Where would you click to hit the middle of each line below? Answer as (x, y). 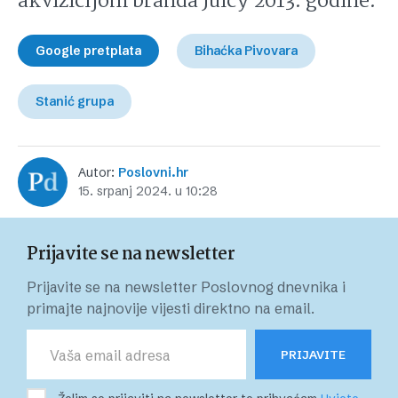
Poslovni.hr (153, 172)
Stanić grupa (75, 101)
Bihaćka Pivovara (246, 51)
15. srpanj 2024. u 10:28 (148, 191)
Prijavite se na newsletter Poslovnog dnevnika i (186, 287)
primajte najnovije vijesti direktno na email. (171, 308)
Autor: (98, 172)
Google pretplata (88, 51)
